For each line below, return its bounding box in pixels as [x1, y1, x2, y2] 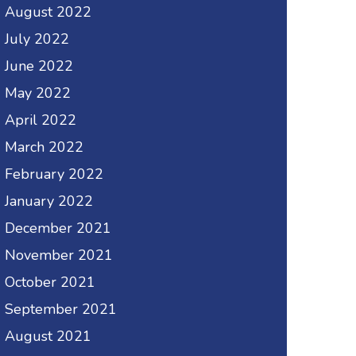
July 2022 [5, 29, 69, 49]
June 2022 [5, 56, 73, 76]
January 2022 [5, 192, 93, 211]
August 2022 [5, 2, 91, 22]
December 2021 [5, 219, 111, 238]
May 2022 [5, 83, 71, 103]
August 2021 [5, 327, 91, 346]
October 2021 [5, 273, 95, 292]
